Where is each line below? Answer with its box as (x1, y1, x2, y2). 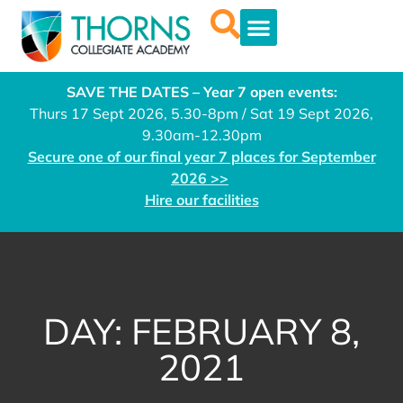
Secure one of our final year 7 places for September (27, 147, 376, 166)
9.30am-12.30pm (141, 125, 262, 144)
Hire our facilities (144, 190, 259, 209)
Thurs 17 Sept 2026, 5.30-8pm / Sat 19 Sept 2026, (30, 103, 373, 122)
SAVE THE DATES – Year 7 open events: (66, 82, 337, 101)
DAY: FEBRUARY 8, (43, 309, 360, 354)
